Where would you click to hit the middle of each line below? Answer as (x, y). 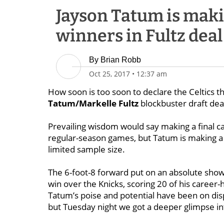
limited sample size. (86, 149)
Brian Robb (121, 60)
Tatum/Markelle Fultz (93, 103)
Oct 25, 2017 (109, 74)
